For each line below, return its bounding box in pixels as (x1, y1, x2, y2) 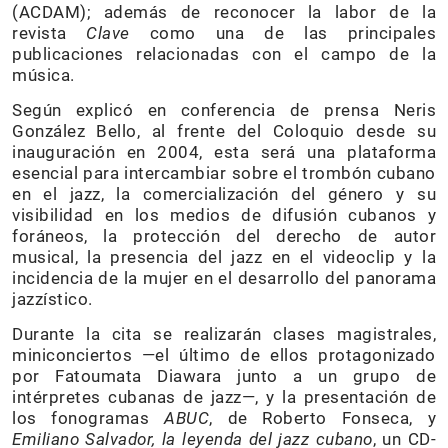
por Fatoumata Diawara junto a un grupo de (12, 366, 436, 386)
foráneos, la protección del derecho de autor (12, 226, 436, 246)
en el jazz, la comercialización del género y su (12, 184, 436, 204)
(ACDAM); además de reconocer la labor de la (12, 2, 436, 22)
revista (12, 23, 87, 43)
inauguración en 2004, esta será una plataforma (12, 142, 436, 162)
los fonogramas (12, 408, 165, 428)
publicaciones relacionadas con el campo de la (12, 44, 436, 64)
